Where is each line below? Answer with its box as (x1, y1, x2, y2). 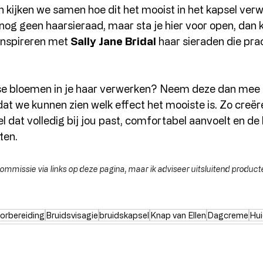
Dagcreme (207, 210, 248, 220)
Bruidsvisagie (46, 210, 98, 220)
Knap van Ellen (150, 210, 206, 220)
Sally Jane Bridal (70, 35, 156, 47)
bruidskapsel (99, 210, 149, 220)
